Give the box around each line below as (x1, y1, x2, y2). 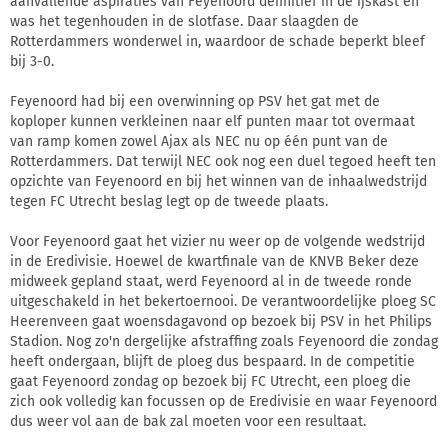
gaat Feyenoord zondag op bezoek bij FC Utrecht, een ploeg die (10, 372, 411, 390)
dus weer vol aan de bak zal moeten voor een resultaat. (10, 412, 366, 430)
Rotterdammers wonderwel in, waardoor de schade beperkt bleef (10, 32, 425, 50)
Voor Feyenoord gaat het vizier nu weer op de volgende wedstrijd (10, 232, 425, 250)
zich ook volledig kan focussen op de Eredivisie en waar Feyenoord (10, 392, 437, 410)
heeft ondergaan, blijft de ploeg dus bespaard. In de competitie (10, 352, 415, 370)
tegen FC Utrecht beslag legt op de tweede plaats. (10, 192, 328, 210)
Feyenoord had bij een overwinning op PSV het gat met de (10, 92, 380, 110)
